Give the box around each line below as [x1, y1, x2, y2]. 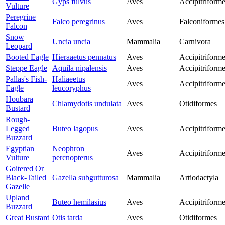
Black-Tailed [6, 173, 46, 182]
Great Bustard [6, 213, 50, 222]
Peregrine [6, 13, 36, 22]
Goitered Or [6, 164, 44, 173]
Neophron [52, 144, 84, 153]
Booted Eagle [6, 53, 49, 62]
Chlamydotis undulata [52, 99, 122, 108]
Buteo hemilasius [52, 198, 106, 207]
